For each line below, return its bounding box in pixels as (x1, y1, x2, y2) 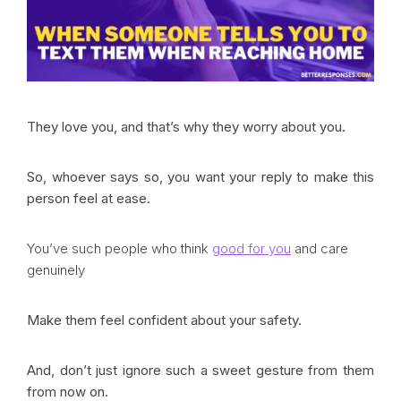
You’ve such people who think (27, 240, 212, 258)
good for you (212, 240, 291, 258)
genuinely (27, 261, 85, 279)
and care (291, 240, 348, 258)
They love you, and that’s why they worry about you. (27, 118, 349, 136)
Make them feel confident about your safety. (27, 311, 305, 329)
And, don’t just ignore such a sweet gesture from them (27, 362, 374, 380)
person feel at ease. (27, 190, 154, 208)
